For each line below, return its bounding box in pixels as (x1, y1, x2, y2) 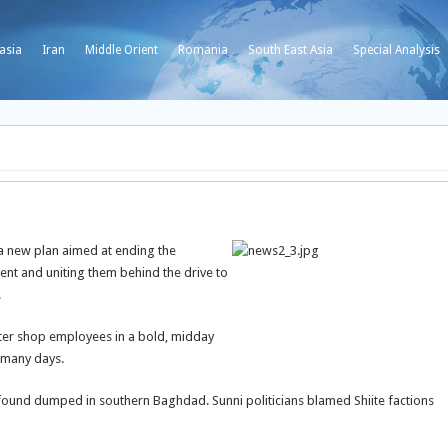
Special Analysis (353, 43, 440, 57)
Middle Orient (85, 43, 158, 57)
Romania (178, 43, 228, 57)
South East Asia (248, 43, 333, 57)
